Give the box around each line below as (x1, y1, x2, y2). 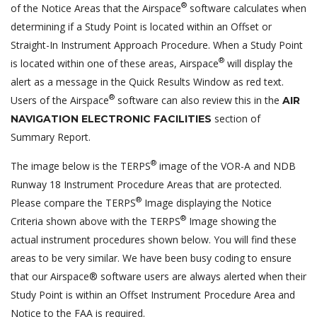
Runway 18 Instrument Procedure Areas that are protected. (11, 177, 282, 191)
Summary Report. (11, 129, 91, 144)
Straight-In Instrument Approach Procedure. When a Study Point (11, 38, 303, 52)
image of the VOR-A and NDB (156, 158, 296, 173)
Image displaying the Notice (142, 195, 272, 209)
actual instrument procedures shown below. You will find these (11, 232, 296, 246)
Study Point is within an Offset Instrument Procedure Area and (11, 287, 295, 301)
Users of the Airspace (11, 93, 109, 107)
